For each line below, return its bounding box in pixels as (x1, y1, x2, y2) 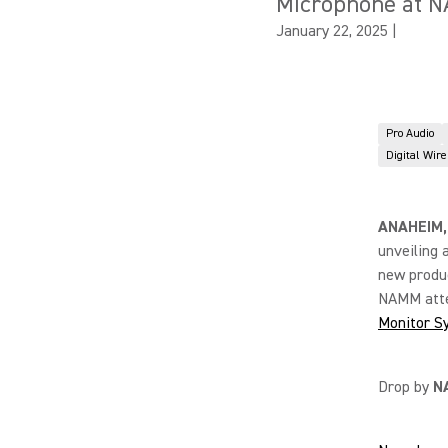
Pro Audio (386, 126, 434, 141)
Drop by (378, 377, 433, 397)
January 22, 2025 (276, 21, 388, 41)
